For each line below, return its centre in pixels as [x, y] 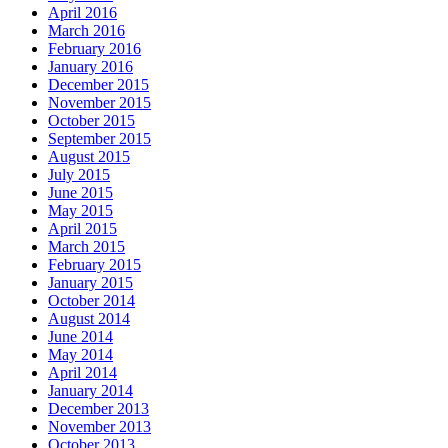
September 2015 [99, 138]
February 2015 [94, 264]
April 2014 [82, 372]
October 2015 [91, 120]
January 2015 [90, 282]
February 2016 [94, 48]
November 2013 [99, 426]
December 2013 [98, 408]
